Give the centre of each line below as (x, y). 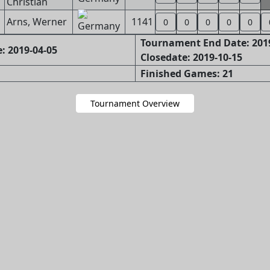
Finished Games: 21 (187, 74)
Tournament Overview (135, 103)
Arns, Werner (36, 22)
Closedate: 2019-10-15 (191, 57)
